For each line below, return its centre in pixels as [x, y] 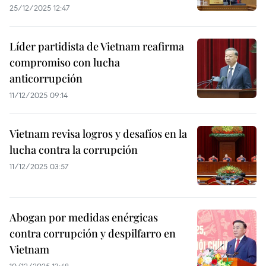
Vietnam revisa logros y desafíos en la [98, 134]
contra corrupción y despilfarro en [93, 233]
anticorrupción [46, 78]
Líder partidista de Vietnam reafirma [97, 46]
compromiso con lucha [65, 62]
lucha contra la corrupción [74, 150]
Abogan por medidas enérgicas [84, 217]
